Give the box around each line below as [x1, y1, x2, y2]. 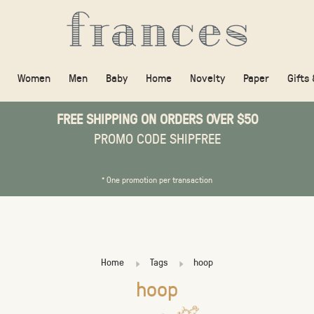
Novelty [190, 70, 225, 85]
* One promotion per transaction [102, 174, 212, 185]
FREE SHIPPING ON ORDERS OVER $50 [56, 109, 258, 128]
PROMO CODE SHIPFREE [93, 129, 221, 147]
